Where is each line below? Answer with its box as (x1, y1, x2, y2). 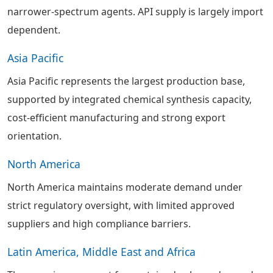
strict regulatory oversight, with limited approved (7, 199, 235, 212)
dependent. (7, 23, 60, 37)
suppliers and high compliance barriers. (7, 217, 191, 230)
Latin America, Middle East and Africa (7, 244, 196, 259)
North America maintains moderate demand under (7, 180, 243, 194)
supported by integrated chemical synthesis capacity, (7, 93, 252, 106)
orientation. (7, 129, 62, 143)
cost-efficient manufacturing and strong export (7, 111, 225, 124)
